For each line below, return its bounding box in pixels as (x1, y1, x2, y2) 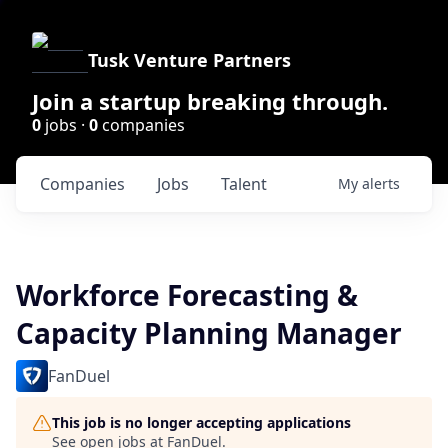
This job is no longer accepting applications (52, 413, 351, 432)
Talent (221, 173, 267, 195)
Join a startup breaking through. (32, 86, 388, 116)
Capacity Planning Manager (16, 314, 402, 352)
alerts (362, 174, 400, 193)
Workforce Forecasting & (16, 276, 358, 314)
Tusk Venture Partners (88, 48, 291, 72)
